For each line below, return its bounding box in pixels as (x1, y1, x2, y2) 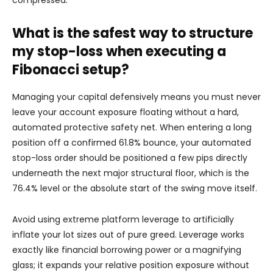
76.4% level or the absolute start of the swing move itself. (12, 182, 257, 194)
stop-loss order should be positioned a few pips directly (12, 152, 247, 164)
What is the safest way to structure (12, 24, 253, 43)
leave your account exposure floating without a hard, (12, 106, 239, 118)
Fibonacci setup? (12, 60, 129, 79)
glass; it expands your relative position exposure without (12, 259, 249, 271)
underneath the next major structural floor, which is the (12, 167, 249, 179)
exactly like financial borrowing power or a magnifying (12, 244, 241, 256)
